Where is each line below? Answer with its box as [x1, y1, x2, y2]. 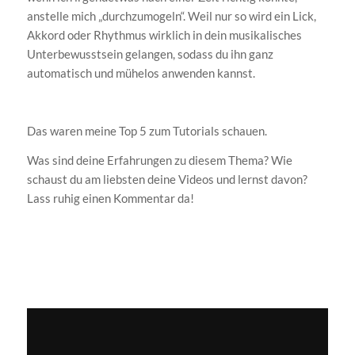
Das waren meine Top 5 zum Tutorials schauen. [26, 124, 267, 139]
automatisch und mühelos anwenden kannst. [26, 65, 255, 80]
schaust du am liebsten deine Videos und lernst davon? [26, 171, 307, 186]
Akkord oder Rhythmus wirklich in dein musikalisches [26, 27, 302, 42]
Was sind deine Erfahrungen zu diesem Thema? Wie [26, 152, 292, 167]
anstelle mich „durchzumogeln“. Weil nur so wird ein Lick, [26, 8, 316, 23]
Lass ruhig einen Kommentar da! [26, 190, 194, 205]
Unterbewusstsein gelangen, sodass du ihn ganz [26, 46, 273, 61]
